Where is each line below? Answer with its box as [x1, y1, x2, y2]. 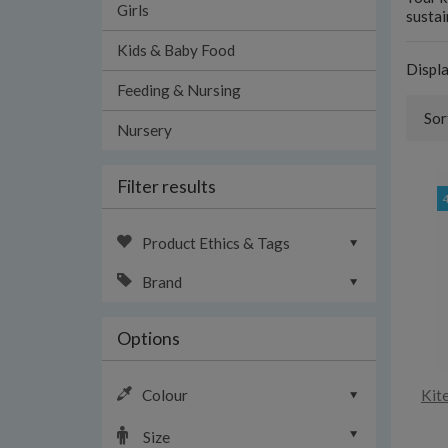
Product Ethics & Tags [142, 234, 290, 252]
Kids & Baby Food [117, 41, 235, 59]
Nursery [117, 121, 172, 139]
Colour [142, 386, 188, 404]
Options [117, 327, 180, 349]
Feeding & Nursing [117, 81, 241, 99]
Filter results [117, 175, 216, 197]
